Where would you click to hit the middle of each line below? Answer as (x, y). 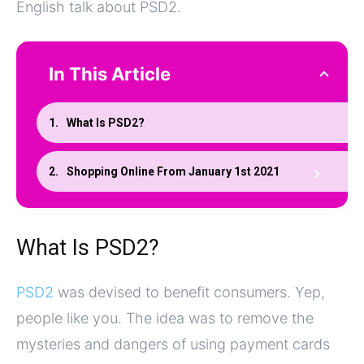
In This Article (110, 74)
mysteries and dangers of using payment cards (173, 344)
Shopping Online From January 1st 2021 (173, 172)
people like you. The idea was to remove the (165, 318)
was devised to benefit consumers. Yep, (189, 292)
